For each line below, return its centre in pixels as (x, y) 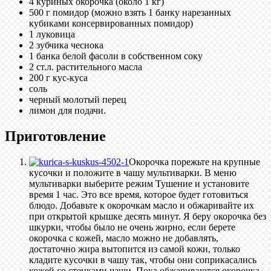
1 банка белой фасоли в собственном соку (116, 56)
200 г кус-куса (58, 78)
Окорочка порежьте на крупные (194, 162)
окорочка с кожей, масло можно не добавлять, (124, 238)
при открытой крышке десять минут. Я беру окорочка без (148, 217)
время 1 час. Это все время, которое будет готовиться (139, 195)
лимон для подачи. (67, 111)
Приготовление (55, 136)
